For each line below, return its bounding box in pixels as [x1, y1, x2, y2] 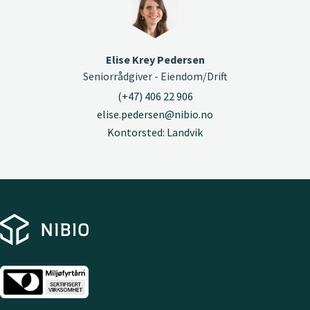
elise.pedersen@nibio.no [97, 107, 213, 122]
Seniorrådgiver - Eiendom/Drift [82, 69, 228, 83]
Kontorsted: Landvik [107, 125, 203, 140]
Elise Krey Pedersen [105, 52, 205, 66]
